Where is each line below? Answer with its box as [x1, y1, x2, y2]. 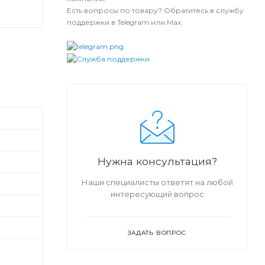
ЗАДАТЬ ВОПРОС [128, 228, 186, 237]
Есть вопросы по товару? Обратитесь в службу [67, 6, 244, 15]
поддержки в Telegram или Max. [67, 18, 183, 27]
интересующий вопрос [110, 189, 204, 199]
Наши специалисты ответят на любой [81, 177, 233, 187]
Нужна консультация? [97, 154, 217, 167]
